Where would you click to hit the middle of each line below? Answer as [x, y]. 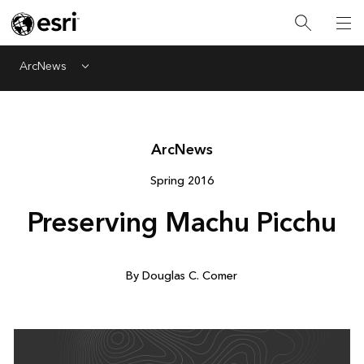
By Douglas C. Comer [182, 276]
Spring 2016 [182, 181]
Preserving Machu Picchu [182, 223]
